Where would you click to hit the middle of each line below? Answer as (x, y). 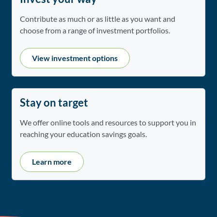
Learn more (52, 162)
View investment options (75, 58)
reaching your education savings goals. (83, 134)
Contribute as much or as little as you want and (98, 19)
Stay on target (54, 103)
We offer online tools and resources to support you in (108, 123)
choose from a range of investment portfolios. (95, 31)
